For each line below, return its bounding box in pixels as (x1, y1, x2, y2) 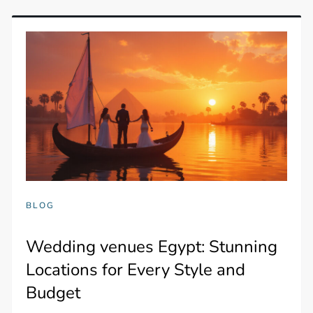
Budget (26, 281, 81, 304)
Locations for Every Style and (26, 258, 246, 281)
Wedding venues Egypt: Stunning (26, 235, 278, 258)
